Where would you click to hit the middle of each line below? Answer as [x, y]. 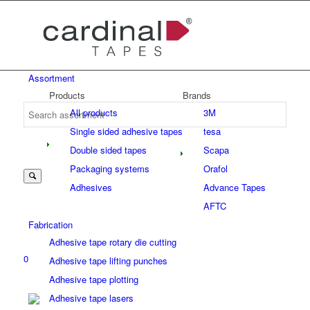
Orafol [215, 168]
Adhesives [91, 187]
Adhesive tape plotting [93, 279]
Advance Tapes [234, 187]
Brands [197, 95]
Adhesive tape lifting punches [108, 261]
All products [93, 112]
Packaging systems [109, 168]
